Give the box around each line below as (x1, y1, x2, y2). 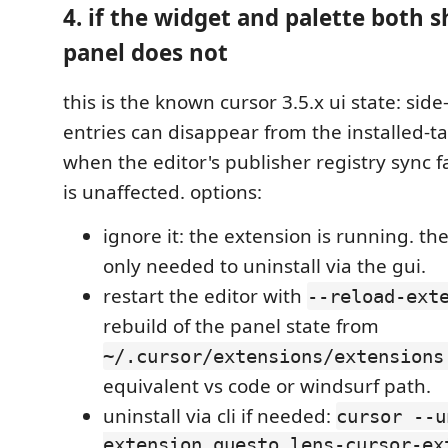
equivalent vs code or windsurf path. (103, 373, 431, 399)
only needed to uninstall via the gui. (103, 253, 426, 279)
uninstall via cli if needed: (103, 403, 336, 429)
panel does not (63, 36, 228, 68)
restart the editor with (103, 283, 307, 309)
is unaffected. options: (63, 179, 262, 205)
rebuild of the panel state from (103, 313, 379, 339)
